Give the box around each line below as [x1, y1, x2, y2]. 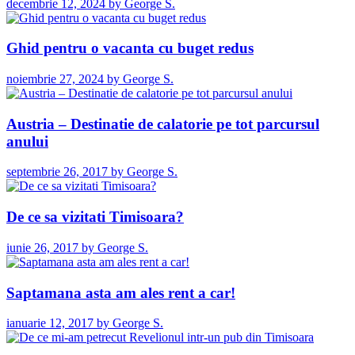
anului [6, 132, 48, 150]
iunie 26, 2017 [6, 240, 78, 254]
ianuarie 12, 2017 [6, 316, 94, 330]
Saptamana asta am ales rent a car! [6, 284, 235, 301]
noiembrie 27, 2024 [6, 71, 104, 86]
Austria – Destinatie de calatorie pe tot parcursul [6, 115, 319, 132]
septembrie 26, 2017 [6, 165, 108, 179]
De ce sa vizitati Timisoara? [6, 208, 184, 226]
